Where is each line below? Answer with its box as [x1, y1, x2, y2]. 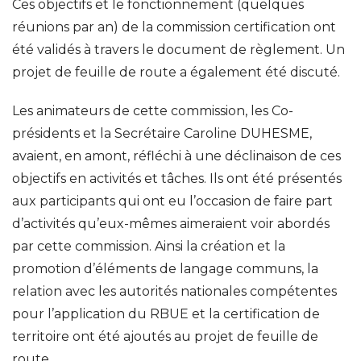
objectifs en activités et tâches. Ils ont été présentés [12, 171, 342, 186]
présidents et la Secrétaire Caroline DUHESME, [12, 126, 312, 141]
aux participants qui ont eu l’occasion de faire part [12, 193, 333, 209]
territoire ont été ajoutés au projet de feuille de [12, 329, 318, 344]
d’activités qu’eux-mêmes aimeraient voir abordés [12, 216, 330, 231]
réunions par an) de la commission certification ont [12, 19, 336, 35]
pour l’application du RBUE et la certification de [12, 306, 320, 322]
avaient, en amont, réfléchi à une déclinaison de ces [12, 148, 341, 164]
